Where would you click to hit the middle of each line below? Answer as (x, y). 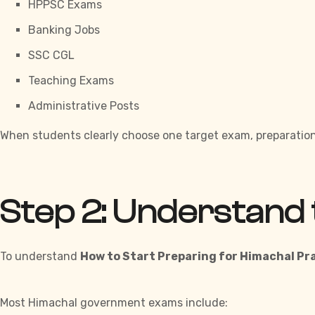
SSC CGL (51, 56)
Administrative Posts (84, 106)
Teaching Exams (71, 81)
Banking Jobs (64, 30)
